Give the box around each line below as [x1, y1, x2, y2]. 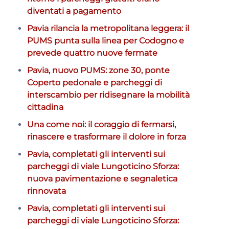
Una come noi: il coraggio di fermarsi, [27, 119, 176, 129]
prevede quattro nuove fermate [27, 48, 157, 58]
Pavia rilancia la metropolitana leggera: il [27, 23, 189, 33]
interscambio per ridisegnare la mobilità [27, 89, 190, 100]
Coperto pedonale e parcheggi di [27, 77, 162, 87]
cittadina [27, 102, 63, 112]
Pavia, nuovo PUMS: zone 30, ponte [27, 65, 170, 75]
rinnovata [27, 186, 66, 196]
